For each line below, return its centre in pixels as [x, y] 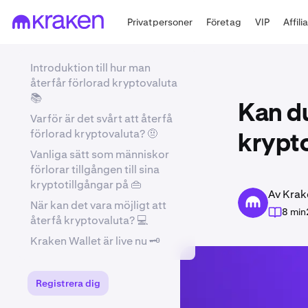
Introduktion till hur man [90, 68]
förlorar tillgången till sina [95, 169]
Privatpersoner [160, 22]
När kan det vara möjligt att [98, 205]
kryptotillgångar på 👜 [86, 185]
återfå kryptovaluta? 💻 [89, 220]
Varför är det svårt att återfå [101, 119]
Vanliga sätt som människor [100, 154]
